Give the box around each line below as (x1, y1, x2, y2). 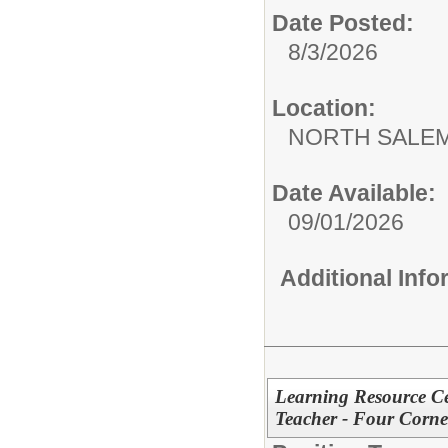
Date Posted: (272, 10, 414, 37)
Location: (272, 95, 376, 122)
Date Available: (272, 180, 436, 207)
